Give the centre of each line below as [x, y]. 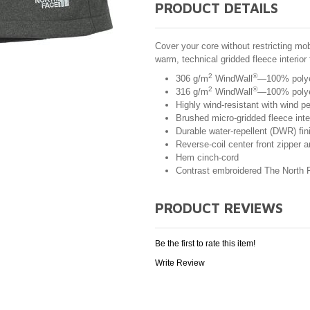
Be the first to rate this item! [205, 243]
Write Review [180, 263]
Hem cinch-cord [207, 157]
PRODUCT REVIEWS [219, 208]
